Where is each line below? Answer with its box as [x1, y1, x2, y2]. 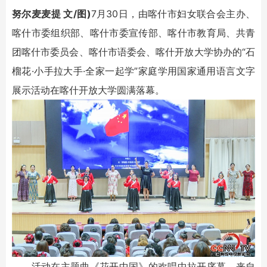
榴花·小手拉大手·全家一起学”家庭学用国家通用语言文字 [12, 65, 255, 77]
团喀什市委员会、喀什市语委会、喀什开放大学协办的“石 [12, 46, 255, 58]
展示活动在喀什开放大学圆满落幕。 [12, 84, 164, 97]
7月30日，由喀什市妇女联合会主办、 [91, 8, 256, 20]
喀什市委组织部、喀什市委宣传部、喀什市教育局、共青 [12, 27, 255, 39]
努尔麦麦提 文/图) [12, 8, 91, 20]
